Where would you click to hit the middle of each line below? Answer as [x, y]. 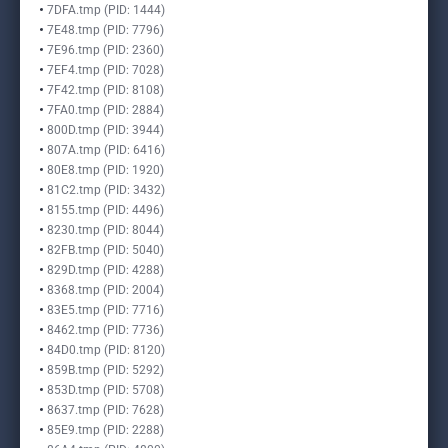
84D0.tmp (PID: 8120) [106, 350]
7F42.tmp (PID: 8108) [105, 90]
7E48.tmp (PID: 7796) [105, 30]
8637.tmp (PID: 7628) [105, 410]
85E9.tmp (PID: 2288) [105, 430]
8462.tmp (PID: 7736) [105, 330]
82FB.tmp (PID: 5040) [105, 250]
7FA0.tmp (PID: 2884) [105, 110]
